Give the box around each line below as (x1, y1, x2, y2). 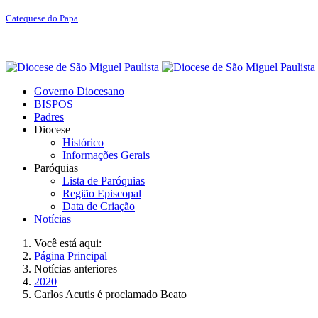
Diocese (34, 124, 70, 136)
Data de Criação (62, 200, 135, 212)
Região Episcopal (62, 187, 141, 199)
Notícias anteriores (34, 263, 117, 275)
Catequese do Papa (6, 13, 78, 23)
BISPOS (34, 98, 73, 110)
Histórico (62, 136, 104, 148)
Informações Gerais (62, 149, 150, 161)
